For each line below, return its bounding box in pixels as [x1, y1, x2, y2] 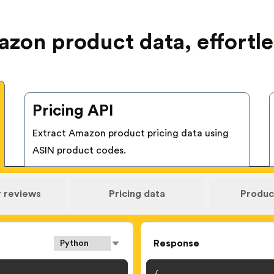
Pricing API [32, 102, 114, 119]
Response [154, 238, 199, 248]
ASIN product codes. [32, 145, 126, 155]
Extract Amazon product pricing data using [32, 128, 229, 138]
